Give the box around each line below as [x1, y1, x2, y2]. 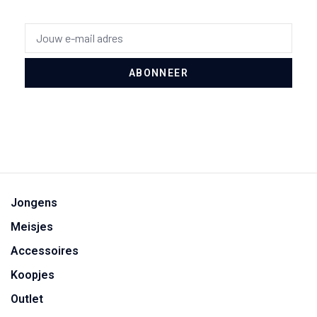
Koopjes [11, 268, 54, 282]
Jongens [11, 196, 57, 210]
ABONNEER [128, 67, 189, 79]
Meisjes [11, 220, 53, 234]
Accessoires [11, 244, 79, 258]
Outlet [11, 292, 43, 306]
